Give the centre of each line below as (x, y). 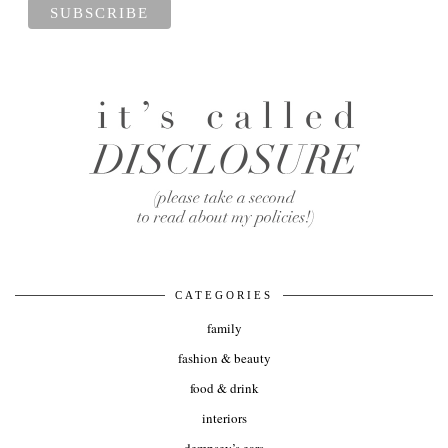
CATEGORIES (224, 295)
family (224, 328)
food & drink (224, 388)
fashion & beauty (224, 358)
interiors (224, 418)
